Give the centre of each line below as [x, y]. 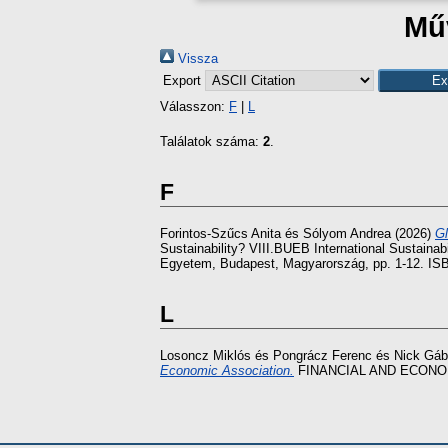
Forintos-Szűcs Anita [220, 234]
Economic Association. [227, 371]
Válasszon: [194, 106]
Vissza [196, 58]
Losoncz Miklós [205, 356]
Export [184, 80]
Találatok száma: [211, 141]
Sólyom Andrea [347, 234]
